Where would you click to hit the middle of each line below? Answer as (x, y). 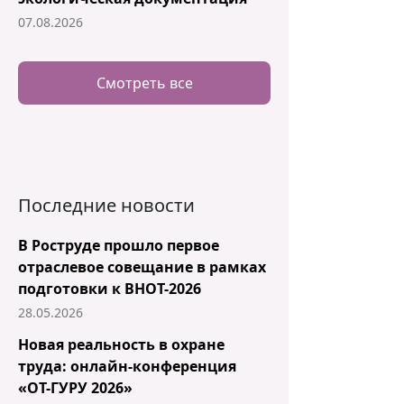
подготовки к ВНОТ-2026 (110, 289)
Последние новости (106, 205)
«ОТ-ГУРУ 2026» (75, 388)
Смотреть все (144, 83)
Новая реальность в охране (121, 344)
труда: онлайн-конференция (127, 366)
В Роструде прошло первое (119, 245)
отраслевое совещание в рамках (142, 267)
